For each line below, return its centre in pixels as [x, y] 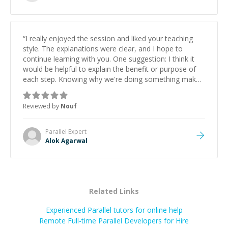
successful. [41, 7]
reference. [39, 110]
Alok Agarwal [66, 141]
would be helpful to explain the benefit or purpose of [109, 69]
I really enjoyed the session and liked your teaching [109, 38]
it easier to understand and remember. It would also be [113, 89]
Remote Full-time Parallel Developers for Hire [114, 221]
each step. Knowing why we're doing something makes [113, 79]
